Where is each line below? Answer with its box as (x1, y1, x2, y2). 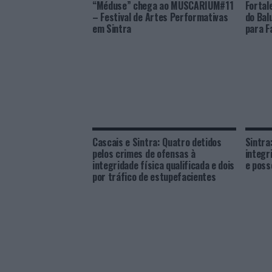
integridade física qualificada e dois (92, 158, 235, 172)
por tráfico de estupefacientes (92, 169, 216, 184)
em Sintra (92, 21, 132, 36)
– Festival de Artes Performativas (92, 10, 228, 24)
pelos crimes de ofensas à (92, 146, 195, 161)
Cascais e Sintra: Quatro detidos (92, 135, 222, 149)
